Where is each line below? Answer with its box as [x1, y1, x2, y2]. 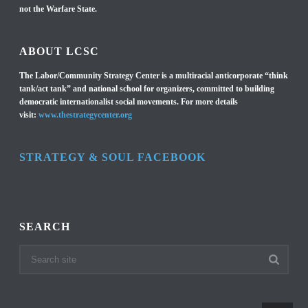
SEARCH [19, 220, 71, 232]
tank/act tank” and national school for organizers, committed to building [19, 83, 275, 93]
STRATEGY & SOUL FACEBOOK [19, 151, 206, 163]
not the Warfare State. [19, 3, 98, 14]
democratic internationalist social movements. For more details [19, 96, 239, 107]
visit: [19, 109, 39, 120]
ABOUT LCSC [19, 45, 100, 57]
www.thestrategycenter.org [38, 109, 133, 120]
